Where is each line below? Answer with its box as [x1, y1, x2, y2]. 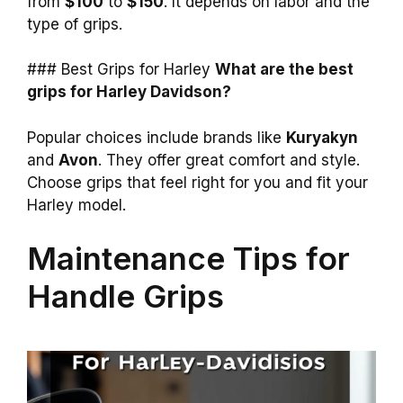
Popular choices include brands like [27, 128, 286, 147]
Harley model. [27, 195, 126, 214]
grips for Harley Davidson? [27, 83, 231, 102]
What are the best [215, 60, 354, 79]
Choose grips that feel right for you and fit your [27, 173, 368, 192]
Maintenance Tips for [27, 239, 350, 278]
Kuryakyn [286, 128, 358, 147]
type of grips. [27, 14, 122, 33]
